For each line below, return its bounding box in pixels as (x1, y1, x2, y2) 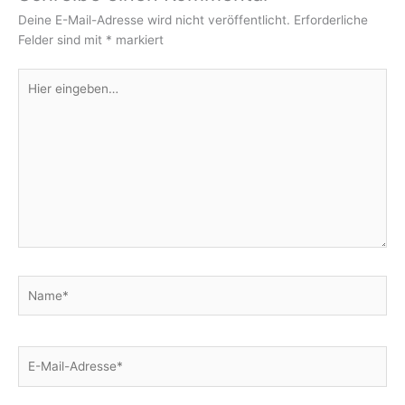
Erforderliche (294, 13, 368, 28)
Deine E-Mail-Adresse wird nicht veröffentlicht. (18, 13, 290, 28)
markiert (112, 33, 164, 48)
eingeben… (17, 89, 80, 105)
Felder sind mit (18, 33, 106, 48)
